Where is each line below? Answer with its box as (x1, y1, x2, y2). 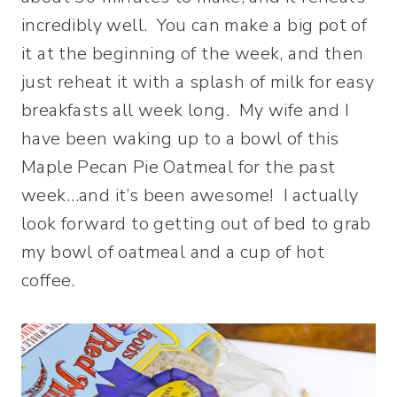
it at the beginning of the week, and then (21, 41, 364, 66)
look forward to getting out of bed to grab (21, 211, 371, 236)
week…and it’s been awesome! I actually (21, 183, 359, 207)
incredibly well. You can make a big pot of (21, 12, 368, 37)
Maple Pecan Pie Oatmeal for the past (21, 154, 336, 179)
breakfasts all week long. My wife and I (21, 97, 349, 122)
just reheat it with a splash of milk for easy (21, 69, 374, 94)
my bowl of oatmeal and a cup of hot (21, 239, 324, 264)
